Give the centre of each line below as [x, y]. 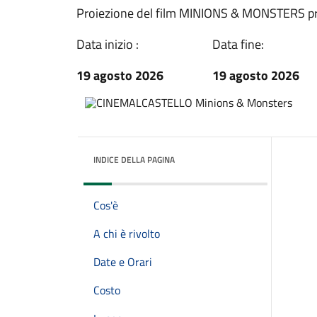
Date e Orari [123, 262]
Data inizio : [108, 44]
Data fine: [238, 44]
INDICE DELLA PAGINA [134, 160]
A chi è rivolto [127, 234]
